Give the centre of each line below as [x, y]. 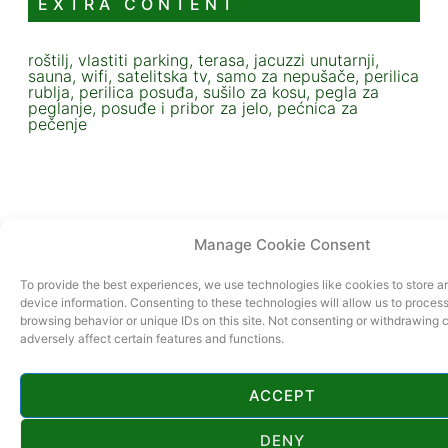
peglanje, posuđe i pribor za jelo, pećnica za [193, 108]
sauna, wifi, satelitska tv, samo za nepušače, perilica [223, 76]
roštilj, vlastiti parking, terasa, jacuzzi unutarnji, [203, 60]
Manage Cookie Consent [282, 244]
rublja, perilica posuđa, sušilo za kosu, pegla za [203, 92]
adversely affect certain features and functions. [152, 338]
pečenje [57, 124]
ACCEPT [282, 395]
